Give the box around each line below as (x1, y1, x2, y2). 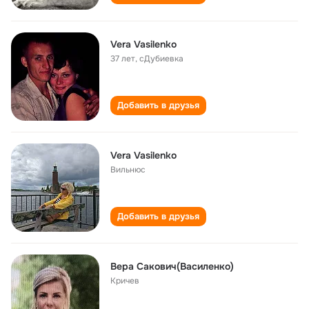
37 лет (110, 53, 135, 64)
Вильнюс (110, 164, 146, 175)
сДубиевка (139, 53, 183, 64)
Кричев (110, 275, 139, 286)
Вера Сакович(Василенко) (110, 260, 234, 272)
